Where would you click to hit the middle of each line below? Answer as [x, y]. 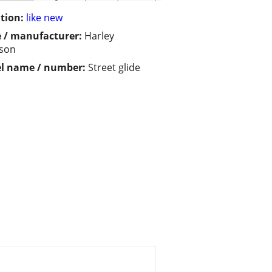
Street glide [114, 68]
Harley [99, 36]
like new [44, 18]
